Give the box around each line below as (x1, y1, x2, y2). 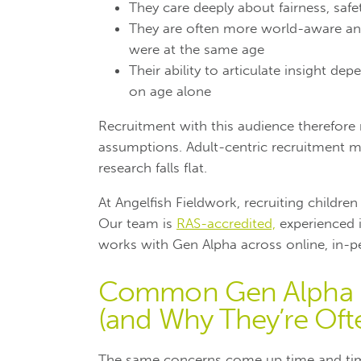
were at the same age (129, 40, 264, 57)
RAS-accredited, (176, 214, 276, 231)
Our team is (98, 214, 176, 231)
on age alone (129, 82, 211, 99)
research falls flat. (98, 159, 207, 176)
